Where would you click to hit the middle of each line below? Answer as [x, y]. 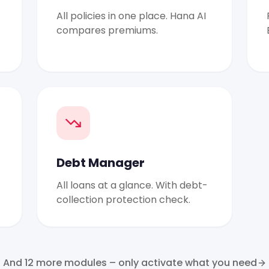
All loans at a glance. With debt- [132, 185]
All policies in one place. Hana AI [131, 16]
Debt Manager [101, 163]
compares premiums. [107, 30]
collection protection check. [124, 200]
